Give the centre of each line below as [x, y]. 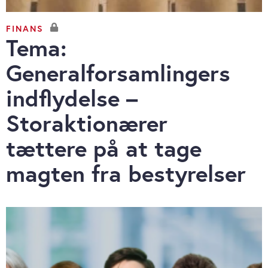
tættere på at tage [104, 148]
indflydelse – [72, 98]
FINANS [25, 28]
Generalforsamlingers [118, 73]
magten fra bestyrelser [126, 173]
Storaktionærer [87, 123]
